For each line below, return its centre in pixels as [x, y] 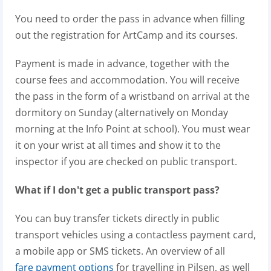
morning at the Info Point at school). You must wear [133, 129]
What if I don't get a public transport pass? [117, 190]
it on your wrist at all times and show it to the [118, 145]
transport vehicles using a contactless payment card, [135, 235]
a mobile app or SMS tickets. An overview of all [120, 251]
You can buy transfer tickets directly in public [117, 218]
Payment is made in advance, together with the [122, 64]
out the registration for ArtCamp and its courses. [126, 35]
